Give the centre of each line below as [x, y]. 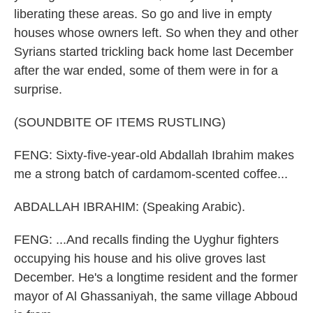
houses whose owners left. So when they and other [156, 33]
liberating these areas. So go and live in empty [143, 14]
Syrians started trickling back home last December [154, 52]
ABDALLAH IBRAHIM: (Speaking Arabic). [130, 207]
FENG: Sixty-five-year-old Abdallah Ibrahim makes [154, 155]
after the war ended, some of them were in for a [146, 71]
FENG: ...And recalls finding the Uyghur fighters [146, 240]
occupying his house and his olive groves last [140, 259]
